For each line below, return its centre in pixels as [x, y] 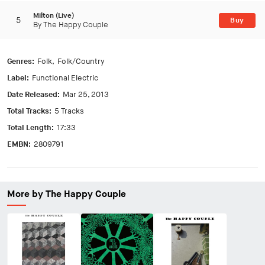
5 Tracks [69, 112]
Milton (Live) [54, 16]
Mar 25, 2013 [86, 95]
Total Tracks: [29, 112]
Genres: [21, 62]
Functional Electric [65, 78]
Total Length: [30, 128]
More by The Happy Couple [67, 195]
